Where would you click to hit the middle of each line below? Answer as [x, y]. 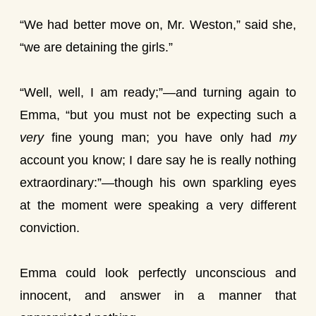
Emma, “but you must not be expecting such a [158, 115]
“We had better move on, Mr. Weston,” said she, [158, 25]
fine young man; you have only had [162, 138]
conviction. [50, 228]
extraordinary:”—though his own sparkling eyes [158, 183]
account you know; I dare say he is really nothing [158, 160]
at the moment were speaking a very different [158, 205]
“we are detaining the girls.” [96, 47]
